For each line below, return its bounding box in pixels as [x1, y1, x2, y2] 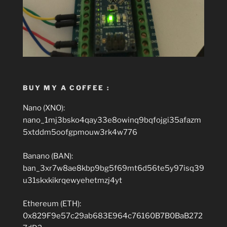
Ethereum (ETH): [23, 199, 81, 209]
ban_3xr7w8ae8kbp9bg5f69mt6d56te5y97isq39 [23, 163, 204, 173]
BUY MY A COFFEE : [23, 83, 110, 92]
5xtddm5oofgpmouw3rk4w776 [23, 128, 137, 137]
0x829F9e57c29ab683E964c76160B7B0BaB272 [23, 211, 203, 221]
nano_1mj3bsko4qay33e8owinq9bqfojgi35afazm [23, 116, 201, 125]
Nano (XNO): [23, 103, 65, 113]
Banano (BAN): [23, 151, 73, 161]
